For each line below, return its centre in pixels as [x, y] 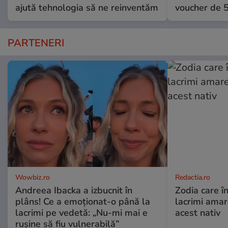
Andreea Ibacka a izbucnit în [74, 190]
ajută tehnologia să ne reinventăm [87, 7]
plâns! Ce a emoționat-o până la [83, 201]
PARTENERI [36, 43]
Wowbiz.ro [33, 177]
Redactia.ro [192, 177]
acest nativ [197, 212]
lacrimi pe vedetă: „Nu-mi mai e [81, 212]
